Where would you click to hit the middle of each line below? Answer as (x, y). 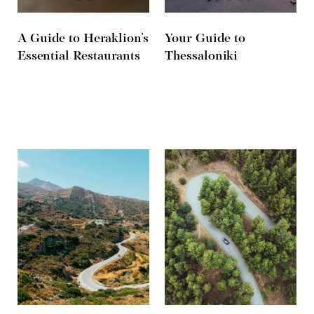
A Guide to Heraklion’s (83, 39)
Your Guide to (205, 39)
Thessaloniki (201, 57)
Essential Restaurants (79, 57)
